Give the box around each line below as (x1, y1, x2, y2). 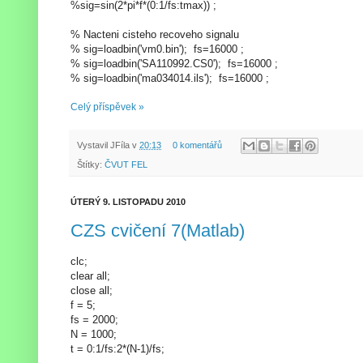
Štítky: (77, 160, 105, 170)
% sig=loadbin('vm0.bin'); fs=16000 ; (70, 42, 244, 55)
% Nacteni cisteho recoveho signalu (70, 28, 239, 41)
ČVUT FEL (105, 160, 147, 170)
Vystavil (77, 139, 110, 150)
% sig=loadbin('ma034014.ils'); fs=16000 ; (70, 71, 269, 84)
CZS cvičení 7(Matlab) (70, 220, 245, 241)
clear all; (70, 269, 110, 282)
